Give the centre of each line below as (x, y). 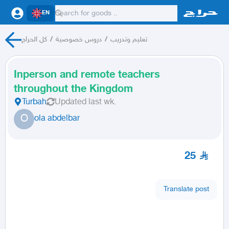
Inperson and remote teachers (87, 75)
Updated (71, 102)
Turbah (34, 102)
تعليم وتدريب (129, 40)
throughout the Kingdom (73, 89)
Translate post (186, 189)
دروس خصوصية (78, 40)
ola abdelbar (57, 119)
